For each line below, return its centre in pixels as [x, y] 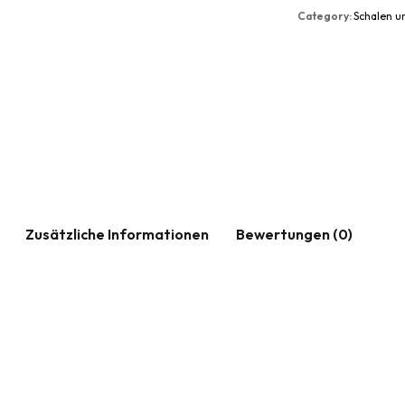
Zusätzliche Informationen [117, 234]
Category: [325, 15]
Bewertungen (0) [294, 234]
